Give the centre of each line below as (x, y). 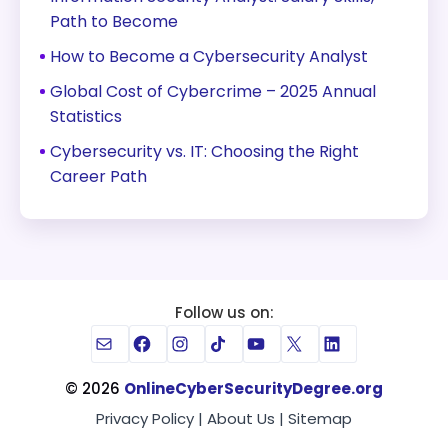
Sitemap (320, 418)
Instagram (230, 342)
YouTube (296, 342)
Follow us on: (224, 312)
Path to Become (114, 21)
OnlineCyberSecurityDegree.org (253, 388)
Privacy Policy (145, 418)
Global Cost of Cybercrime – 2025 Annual (213, 91)
